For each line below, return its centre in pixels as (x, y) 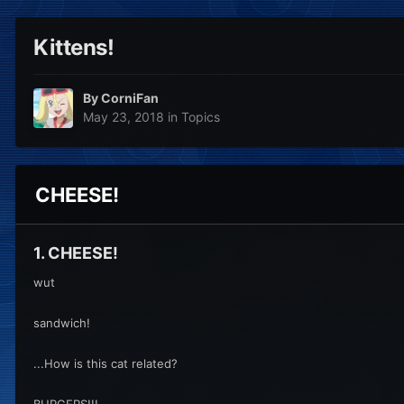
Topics (201, 117)
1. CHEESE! (76, 252)
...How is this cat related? (106, 363)
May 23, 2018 (124, 117)
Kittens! (74, 48)
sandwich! (62, 322)
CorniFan (130, 98)
